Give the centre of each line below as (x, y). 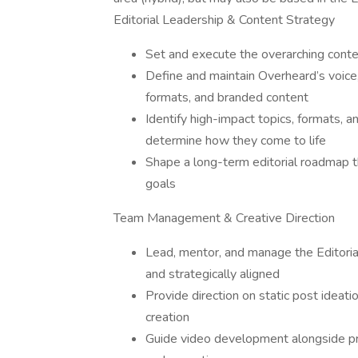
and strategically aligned (213, 274)
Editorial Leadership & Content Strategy (224, 20)
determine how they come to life (236, 141)
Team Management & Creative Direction (224, 218)
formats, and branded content (227, 97)
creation (167, 317)
